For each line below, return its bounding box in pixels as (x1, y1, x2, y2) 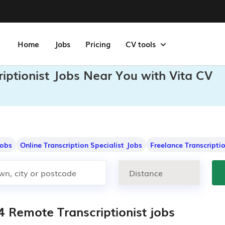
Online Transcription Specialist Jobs (20, 140, 142, 150)
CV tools (125, 38, 158, 49)
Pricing (85, 38, 110, 49)
